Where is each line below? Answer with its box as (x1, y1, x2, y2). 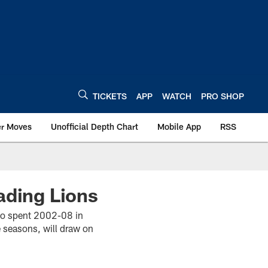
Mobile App (157, 121, 201, 132)
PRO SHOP (201, 90, 244, 101)
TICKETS (93, 90, 127, 101)
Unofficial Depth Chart (51, 121, 138, 132)
